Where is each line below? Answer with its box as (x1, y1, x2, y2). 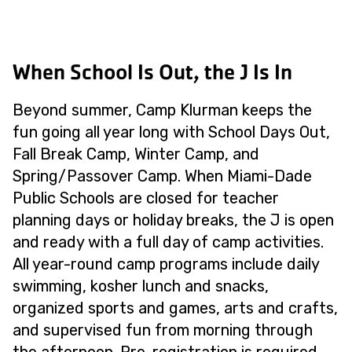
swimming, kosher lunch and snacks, (13, 277, 269, 296)
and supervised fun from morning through (13, 321, 313, 340)
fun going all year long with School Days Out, (13, 123, 330, 142)
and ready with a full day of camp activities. (13, 233, 324, 252)
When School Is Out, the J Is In (13, 58, 292, 86)
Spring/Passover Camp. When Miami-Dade (13, 167, 312, 186)
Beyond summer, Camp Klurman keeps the (13, 101, 312, 120)
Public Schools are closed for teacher (13, 189, 279, 208)
